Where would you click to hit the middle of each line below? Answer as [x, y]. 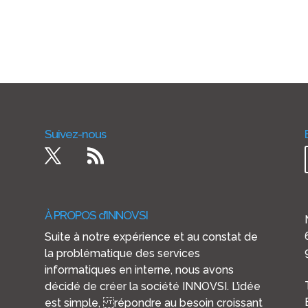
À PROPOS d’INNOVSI [96, 216]
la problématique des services [122, 254]
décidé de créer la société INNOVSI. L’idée [152, 287]
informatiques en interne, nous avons [139, 270]
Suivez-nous [75, 134]
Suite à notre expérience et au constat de [151, 237]
